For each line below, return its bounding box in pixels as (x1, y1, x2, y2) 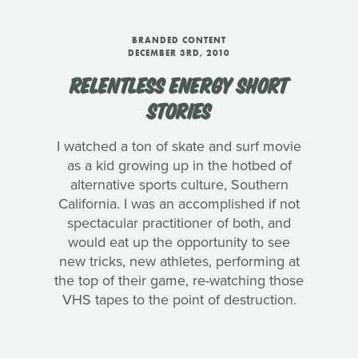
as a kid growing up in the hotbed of (66, 157, 292, 174)
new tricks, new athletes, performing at (58, 253, 300, 270)
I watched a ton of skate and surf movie (57, 137, 301, 155)
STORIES (147, 97, 211, 121)
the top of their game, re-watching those (54, 272, 304, 289)
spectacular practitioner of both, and (67, 214, 291, 232)
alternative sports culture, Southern (70, 176, 288, 193)
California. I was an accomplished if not (58, 195, 300, 213)
